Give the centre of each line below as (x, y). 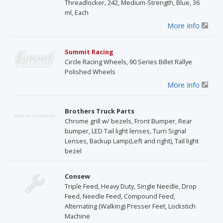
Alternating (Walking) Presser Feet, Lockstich (130, 206)
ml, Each (77, 12)
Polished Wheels (90, 71)
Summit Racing (89, 52)
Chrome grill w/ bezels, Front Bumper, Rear (128, 121)
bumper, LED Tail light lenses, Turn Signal (125, 131)
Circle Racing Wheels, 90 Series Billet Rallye (128, 61)
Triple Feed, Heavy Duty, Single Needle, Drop (131, 186)
